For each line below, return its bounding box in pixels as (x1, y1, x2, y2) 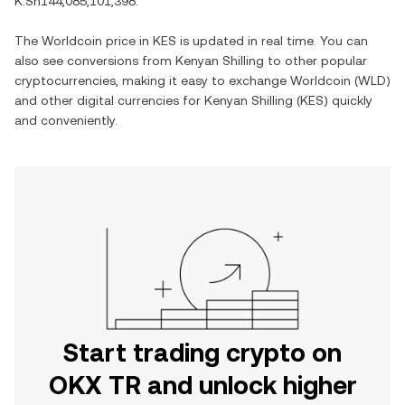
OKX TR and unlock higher (48, 371, 357, 400)
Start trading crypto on (63, 338, 342, 367)
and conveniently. (14, 113, 118, 127)
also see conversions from (14, 53, 175, 68)
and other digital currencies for (14, 93, 204, 108)
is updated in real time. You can (176, 33, 368, 48)
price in (102, 33, 153, 48)
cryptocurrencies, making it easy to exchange (14, 73, 290, 88)
